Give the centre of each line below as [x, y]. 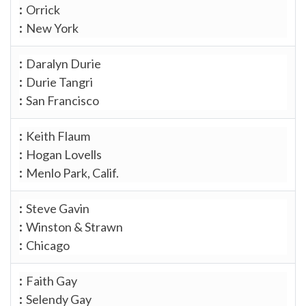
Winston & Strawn [74, 226]
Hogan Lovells [64, 154]
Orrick [43, 9]
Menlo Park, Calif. [72, 172]
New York [52, 28]
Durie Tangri [59, 82]
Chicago [48, 245]
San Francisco [62, 100]
